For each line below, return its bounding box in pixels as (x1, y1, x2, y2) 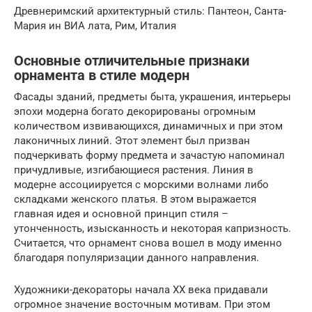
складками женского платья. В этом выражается (14, 192, 256, 205)
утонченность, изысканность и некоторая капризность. (14, 221, 291, 235)
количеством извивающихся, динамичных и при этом (14, 119, 283, 132)
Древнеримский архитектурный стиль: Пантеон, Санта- (14, 4, 286, 17)
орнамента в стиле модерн (14, 68, 189, 84)
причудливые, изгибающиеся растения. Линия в (14, 163, 253, 176)
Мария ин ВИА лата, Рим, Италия (14, 19, 176, 32)
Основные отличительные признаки (14, 53, 249, 69)
